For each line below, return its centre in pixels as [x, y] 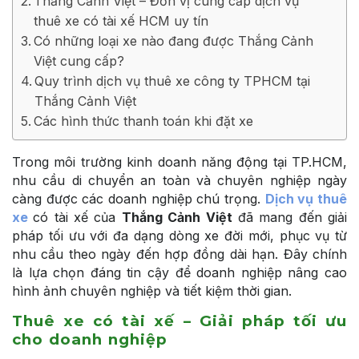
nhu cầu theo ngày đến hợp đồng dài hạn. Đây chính [179, 254]
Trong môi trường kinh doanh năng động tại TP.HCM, [179, 161]
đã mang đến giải [290, 217]
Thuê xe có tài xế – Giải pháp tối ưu [179, 321]
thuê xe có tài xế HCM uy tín [121, 20]
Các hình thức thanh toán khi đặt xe [144, 121]
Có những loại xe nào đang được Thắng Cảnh [174, 40]
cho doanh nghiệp [90, 339]
